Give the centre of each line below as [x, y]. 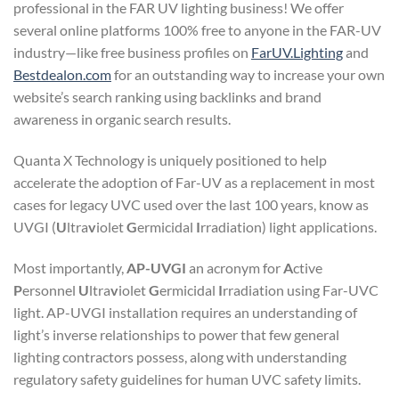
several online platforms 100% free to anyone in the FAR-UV [197, 30]
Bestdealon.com [62, 75]
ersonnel [50, 289]
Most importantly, [70, 267]
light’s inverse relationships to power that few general [176, 334]
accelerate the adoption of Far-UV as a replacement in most [194, 183]
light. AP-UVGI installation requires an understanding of [185, 312]
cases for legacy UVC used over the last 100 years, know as [191, 205]
